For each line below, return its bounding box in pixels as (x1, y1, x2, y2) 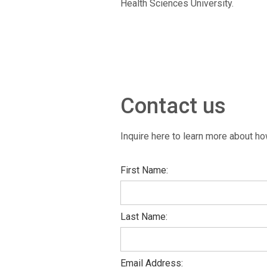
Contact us (120, 93, 226, 119)
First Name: (120, 164, 168, 176)
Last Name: (120, 211, 167, 223)
